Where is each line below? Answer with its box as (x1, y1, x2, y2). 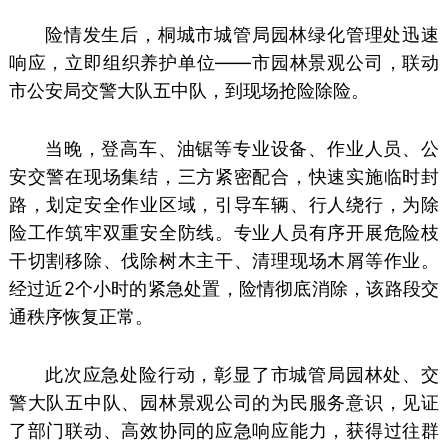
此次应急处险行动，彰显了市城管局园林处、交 (44, 364, 440, 386)
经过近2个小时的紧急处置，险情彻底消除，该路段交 (8, 278, 440, 300)
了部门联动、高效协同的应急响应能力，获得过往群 (8, 420, 440, 442)
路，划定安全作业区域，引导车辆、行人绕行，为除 (8, 194, 440, 216)
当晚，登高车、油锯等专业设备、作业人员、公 (44, 138, 440, 160)
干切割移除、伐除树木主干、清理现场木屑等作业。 (8, 250, 440, 272)
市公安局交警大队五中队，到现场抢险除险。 (8, 80, 369, 102)
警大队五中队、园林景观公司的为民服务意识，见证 (8, 392, 440, 414)
